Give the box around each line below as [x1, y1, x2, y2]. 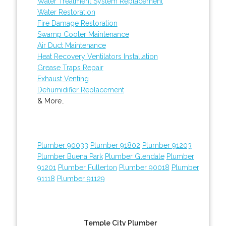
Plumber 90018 [119, 163, 169, 172]
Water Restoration [37, 8, 95, 16]
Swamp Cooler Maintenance [37, 30, 129, 38]
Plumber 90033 [37, 141, 88, 149]
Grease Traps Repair [37, 63, 103, 72]
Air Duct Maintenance [37, 41, 106, 49]
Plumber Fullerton [58, 163, 117, 172]
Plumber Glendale [104, 152, 164, 160]
